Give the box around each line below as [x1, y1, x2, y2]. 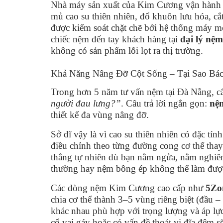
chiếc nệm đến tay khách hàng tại [51, 33, 180, 44]
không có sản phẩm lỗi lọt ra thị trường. [51, 45, 203, 56]
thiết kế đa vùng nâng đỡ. [51, 109, 149, 120]
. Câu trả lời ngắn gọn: [121, 98, 210, 109]
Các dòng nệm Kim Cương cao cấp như [51, 182, 206, 193]
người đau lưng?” [51, 98, 121, 109]
